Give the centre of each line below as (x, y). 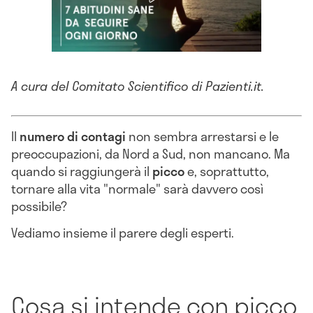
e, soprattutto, (228, 172)
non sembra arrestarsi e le (204, 137)
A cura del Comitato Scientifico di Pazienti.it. (139, 86)
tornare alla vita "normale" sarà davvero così (137, 189)
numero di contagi (73, 137)
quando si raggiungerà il (82, 172)
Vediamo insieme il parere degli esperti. (124, 232)
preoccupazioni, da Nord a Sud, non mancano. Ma (151, 154)
